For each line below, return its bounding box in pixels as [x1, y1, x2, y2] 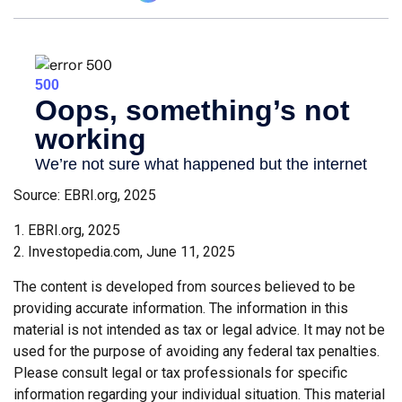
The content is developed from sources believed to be [13, 277, 355, 295]
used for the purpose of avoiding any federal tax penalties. [13, 342, 380, 360]
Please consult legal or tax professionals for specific [13, 363, 347, 381]
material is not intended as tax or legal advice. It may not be [13, 320, 385, 338]
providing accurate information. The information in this [13, 299, 348, 317]
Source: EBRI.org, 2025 [13, 186, 156, 204]
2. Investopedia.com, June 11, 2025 [13, 242, 235, 260]
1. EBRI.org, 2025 [13, 221, 120, 239]
